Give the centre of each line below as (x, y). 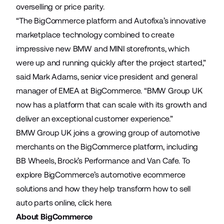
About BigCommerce (54, 217)
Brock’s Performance (94, 161)
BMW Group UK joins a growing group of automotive (108, 133)
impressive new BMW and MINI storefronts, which (103, 49)
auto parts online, (47, 203)
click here (94, 203)
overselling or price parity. (60, 7)
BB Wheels (35, 161)
